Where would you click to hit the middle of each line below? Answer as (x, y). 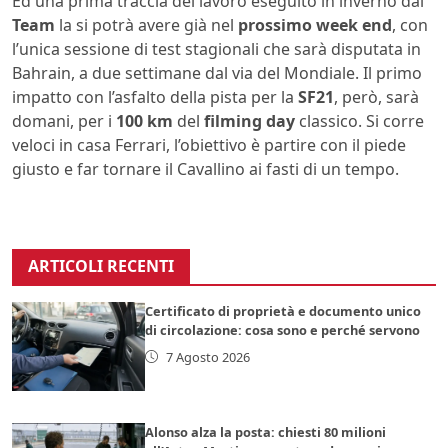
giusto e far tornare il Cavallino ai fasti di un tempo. (205, 168)
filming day (249, 120)
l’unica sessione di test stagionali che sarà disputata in (216, 48)
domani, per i (64, 120)
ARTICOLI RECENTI (101, 265)
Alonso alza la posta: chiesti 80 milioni (266, 431)
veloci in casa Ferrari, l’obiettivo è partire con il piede (209, 144)
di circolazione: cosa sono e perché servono (283, 329)
